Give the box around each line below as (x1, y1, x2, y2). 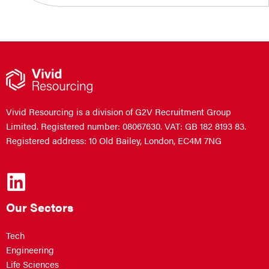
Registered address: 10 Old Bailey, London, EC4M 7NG (6, 134, 222, 147)
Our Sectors (6, 198, 73, 216)
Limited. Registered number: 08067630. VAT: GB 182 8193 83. (6, 119, 246, 132)
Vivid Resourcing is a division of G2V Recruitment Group (6, 105, 231, 118)
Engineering (6, 243, 54, 256)
